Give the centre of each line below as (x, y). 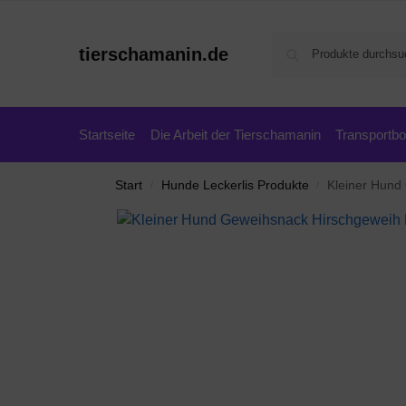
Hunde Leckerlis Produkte (235, 185)
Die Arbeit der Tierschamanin (235, 135)
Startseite (107, 135)
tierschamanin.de (154, 54)
